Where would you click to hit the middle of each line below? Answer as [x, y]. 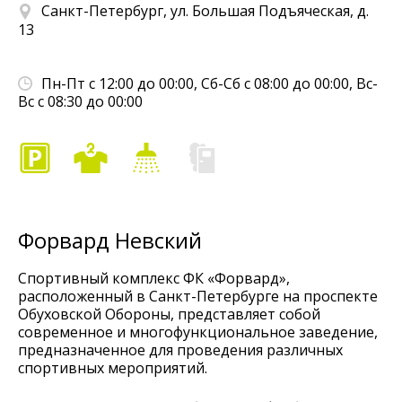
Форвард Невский [110, 240]
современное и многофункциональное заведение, [198, 332]
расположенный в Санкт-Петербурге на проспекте [198, 297]
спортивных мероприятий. [114, 368]
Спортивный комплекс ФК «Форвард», [154, 279]
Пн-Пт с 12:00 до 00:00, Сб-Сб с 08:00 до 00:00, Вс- [210, 83]
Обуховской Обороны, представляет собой [169, 315]
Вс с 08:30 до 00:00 [80, 101]
